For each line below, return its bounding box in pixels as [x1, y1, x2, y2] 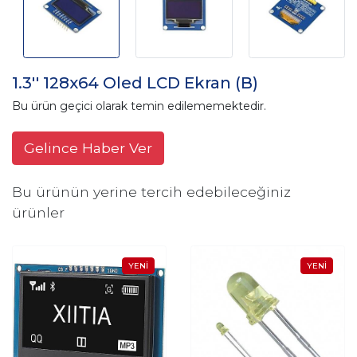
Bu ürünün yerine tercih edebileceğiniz [12, 183, 291, 201]
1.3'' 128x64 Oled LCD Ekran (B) [12, 73, 258, 93]
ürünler [12, 204, 65, 222]
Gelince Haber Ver [24, 139, 152, 157]
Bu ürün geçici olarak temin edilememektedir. [12, 99, 266, 114]
